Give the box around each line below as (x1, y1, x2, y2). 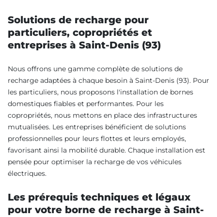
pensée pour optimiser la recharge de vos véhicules (8, 157, 182, 166)
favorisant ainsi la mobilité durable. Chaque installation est (8, 145, 205, 155)
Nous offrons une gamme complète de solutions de (8, 64, 183, 73)
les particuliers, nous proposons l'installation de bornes (8, 87, 193, 96)
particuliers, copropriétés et (8, 26, 152, 38)
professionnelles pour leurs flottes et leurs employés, (8, 134, 186, 143)
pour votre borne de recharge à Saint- (8, 203, 204, 216)
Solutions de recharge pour (8, 14, 149, 26)
